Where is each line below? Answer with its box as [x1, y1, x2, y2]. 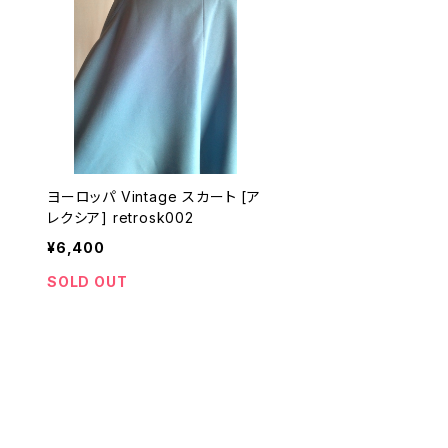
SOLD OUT [47, 273, 128, 290]
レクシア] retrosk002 [112, 209, 194, 226]
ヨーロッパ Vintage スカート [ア [47, 188, 242, 205]
